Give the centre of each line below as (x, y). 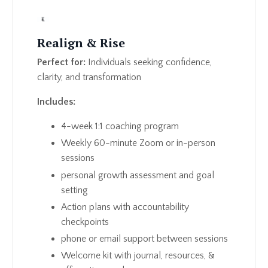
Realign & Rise (81, 43)
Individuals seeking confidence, (149, 63)
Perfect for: (61, 63)
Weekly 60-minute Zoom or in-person (138, 143)
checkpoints (86, 222)
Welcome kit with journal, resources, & (138, 256)
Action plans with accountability (125, 207)
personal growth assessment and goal (138, 175)
